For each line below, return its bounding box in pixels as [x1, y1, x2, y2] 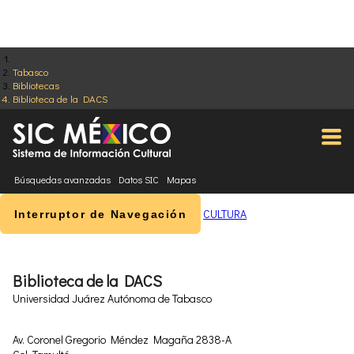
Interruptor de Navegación [13, 207, 187, 220]
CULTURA [203, 205, 247, 221]
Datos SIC [118, 173, 159, 186]
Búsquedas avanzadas [13, 173, 111, 186]
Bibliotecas [12, 78, 59, 92]
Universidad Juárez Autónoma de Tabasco [12, 291, 212, 307]
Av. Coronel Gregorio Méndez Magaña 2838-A [12, 332, 232, 348]
